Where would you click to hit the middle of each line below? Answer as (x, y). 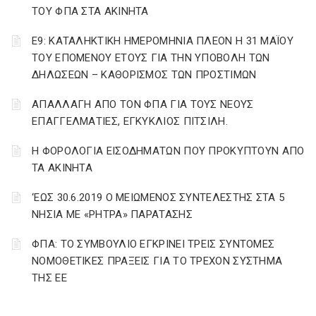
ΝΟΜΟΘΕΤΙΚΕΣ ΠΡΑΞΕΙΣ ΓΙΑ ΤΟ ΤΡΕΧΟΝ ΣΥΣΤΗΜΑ (157, 261)
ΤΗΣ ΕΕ (49, 278)
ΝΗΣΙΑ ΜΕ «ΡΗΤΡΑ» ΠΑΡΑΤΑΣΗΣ (112, 214)
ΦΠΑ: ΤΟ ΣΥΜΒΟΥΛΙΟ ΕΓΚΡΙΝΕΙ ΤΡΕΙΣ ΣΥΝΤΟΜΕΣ (153, 244)
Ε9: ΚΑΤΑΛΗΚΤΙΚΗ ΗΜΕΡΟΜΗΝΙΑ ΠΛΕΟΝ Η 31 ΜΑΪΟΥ (163, 41)
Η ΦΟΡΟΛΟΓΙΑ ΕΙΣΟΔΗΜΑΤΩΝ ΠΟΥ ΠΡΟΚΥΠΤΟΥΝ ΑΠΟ (168, 151)
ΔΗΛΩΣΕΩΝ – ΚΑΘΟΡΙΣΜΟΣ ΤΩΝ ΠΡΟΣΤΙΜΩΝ (144, 75)
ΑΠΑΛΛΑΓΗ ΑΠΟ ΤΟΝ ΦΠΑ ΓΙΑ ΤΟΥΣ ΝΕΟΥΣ (143, 104)
